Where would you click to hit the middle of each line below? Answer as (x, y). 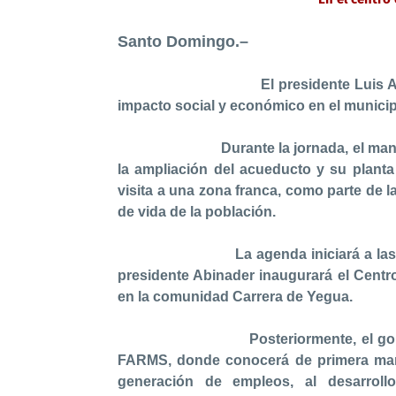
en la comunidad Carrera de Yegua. (237, 297)
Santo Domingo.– (185, 42)
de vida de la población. (197, 212)
